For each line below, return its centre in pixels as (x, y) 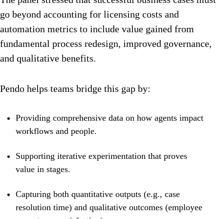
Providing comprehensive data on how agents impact (109, 118)
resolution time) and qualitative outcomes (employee (109, 208)
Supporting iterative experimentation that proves (101, 156)
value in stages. (43, 169)
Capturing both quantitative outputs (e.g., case (98, 194)
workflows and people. (56, 131)
